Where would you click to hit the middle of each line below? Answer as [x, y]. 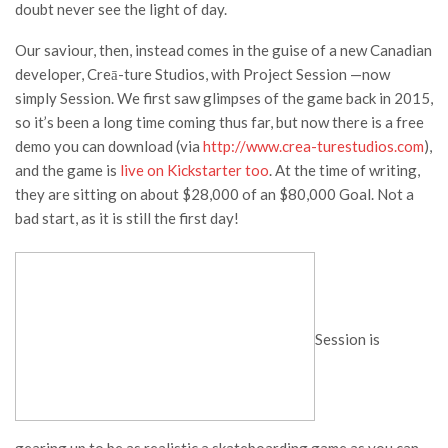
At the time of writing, [346, 170]
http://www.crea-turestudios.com [313, 146]
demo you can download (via [109, 146]
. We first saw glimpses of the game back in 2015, [272, 98]
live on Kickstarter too [194, 170]
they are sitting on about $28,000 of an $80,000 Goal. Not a [214, 194]
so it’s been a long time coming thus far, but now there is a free [219, 122]
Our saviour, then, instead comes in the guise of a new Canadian [223, 50]
